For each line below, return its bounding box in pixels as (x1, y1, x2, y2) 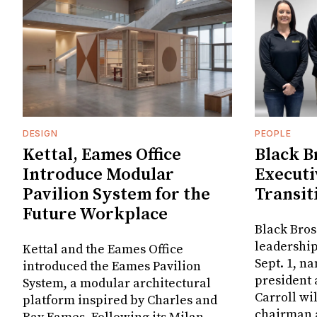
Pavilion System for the (23, 184, 210, 206)
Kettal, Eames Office (23, 144, 181, 166)
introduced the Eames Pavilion (23, 258, 201, 275)
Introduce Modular (23, 164, 174, 186)
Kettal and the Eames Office (23, 241, 183, 258)
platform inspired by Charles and (23, 292, 217, 309)
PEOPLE (255, 128, 292, 139)
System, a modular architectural (23, 275, 211, 292)
